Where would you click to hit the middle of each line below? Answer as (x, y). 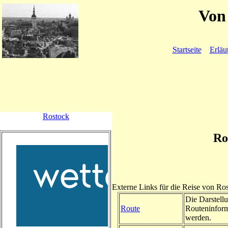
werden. (198, 217)
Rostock (56, 116)
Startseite (187, 50)
